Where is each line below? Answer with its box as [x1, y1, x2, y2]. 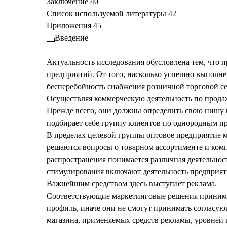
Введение [47, 33, 88, 43]
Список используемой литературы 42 [47, 9, 176, 18]
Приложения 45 [47, 21, 101, 30]
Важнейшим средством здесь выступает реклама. [47, 179, 217, 188]
